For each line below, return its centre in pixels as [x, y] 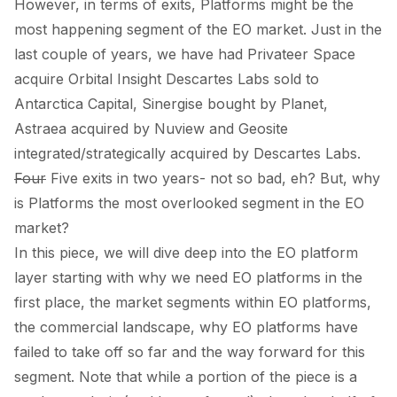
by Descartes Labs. [294, 153]
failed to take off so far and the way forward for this [190, 351]
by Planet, [292, 103]
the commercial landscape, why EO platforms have [186, 327]
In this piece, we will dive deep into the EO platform [186, 252]
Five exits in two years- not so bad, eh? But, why [213, 178]
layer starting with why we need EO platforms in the [188, 277]
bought [231, 103]
